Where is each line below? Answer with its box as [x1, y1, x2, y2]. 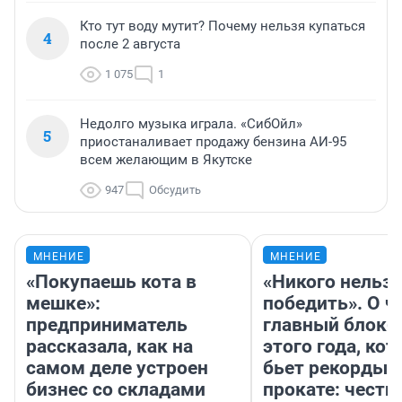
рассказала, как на [26, 336, 193, 358]
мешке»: [26, 293, 100, 315]
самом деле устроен [26, 357, 208, 380]
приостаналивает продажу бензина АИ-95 [80, 134, 346, 151]
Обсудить [149, 183, 201, 197]
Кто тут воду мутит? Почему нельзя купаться [80, 18, 365, 35]
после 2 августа [80, 36, 180, 53]
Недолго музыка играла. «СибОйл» [80, 116, 302, 133]
